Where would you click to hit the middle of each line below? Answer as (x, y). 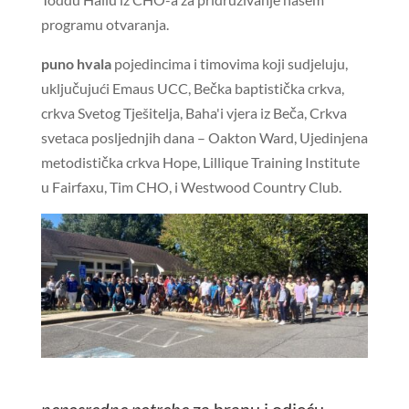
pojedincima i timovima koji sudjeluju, (229, 64)
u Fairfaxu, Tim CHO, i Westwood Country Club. (191, 187)
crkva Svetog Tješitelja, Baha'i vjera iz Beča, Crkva (194, 113)
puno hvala (76, 64)
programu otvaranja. (105, 25)
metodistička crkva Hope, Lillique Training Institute (200, 163)
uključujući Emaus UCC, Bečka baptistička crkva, (192, 89)
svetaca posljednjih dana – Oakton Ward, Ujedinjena (204, 138)
